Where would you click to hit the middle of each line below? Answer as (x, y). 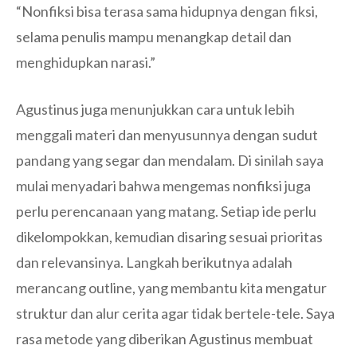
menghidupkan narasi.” (86, 63)
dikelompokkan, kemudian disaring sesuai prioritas (169, 237)
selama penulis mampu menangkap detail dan (154, 37)
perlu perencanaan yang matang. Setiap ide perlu (166, 212)
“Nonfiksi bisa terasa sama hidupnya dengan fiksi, (167, 12)
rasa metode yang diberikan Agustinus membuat (165, 339)
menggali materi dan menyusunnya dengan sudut (167, 135)
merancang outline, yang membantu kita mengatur (171, 288)
